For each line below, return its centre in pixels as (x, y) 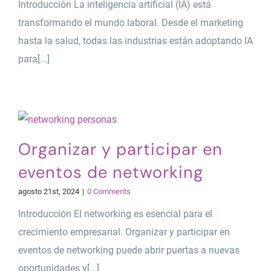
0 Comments (109, 191)
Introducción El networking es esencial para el (115, 214)
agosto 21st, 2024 (48, 191)
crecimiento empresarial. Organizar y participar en (124, 232)
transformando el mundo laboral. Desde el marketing (130, 22)
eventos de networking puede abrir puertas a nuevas (129, 250)
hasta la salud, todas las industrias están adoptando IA (135, 41)
